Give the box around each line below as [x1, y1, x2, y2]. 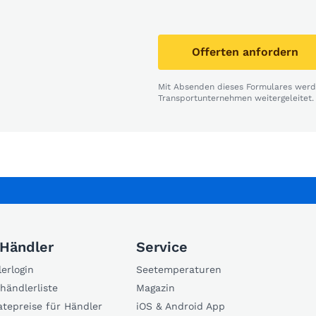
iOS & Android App [136, 300, 225, 312]
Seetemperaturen [136, 263, 221, 275]
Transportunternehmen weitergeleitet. [158, 92, 314, 103]
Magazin [136, 281, 175, 293]
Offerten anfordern [192, 44, 298, 59]
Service [136, 238, 188, 255]
